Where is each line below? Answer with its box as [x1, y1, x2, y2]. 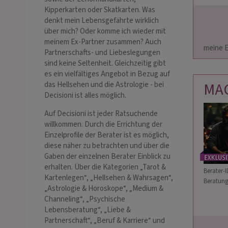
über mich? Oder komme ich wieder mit [44, 26, 166, 37]
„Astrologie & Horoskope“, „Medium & [44, 183, 163, 194]
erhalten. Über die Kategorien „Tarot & [44, 162, 166, 173]
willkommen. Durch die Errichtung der [44, 119, 162, 130]
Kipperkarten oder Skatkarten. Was [44, 5, 155, 16]
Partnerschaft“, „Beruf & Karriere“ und [44, 215, 165, 226]
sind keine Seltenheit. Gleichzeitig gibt [44, 58, 166, 69]
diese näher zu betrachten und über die [44, 140, 169, 152]
